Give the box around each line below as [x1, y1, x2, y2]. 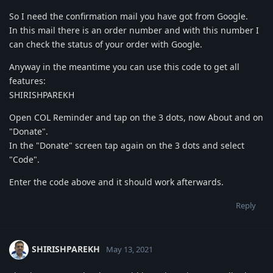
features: [9, 74, 46, 87]
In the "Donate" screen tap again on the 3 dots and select [9, 139, 244, 151]
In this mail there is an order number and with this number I [9, 24, 259, 36]
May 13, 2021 [106, 243, 153, 255]
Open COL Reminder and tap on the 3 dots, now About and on [9, 111, 263, 123]
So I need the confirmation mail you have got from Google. [9, 10, 248, 22]
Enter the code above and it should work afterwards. [9, 175, 224, 188]
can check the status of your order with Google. [9, 38, 202, 50]
